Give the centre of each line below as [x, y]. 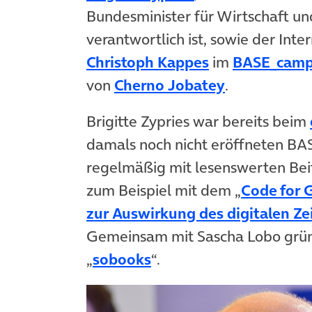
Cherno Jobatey [170, 85]
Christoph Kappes [148, 62]
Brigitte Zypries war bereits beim [198, 122]
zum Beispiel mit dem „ [164, 190]
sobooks [122, 259]
